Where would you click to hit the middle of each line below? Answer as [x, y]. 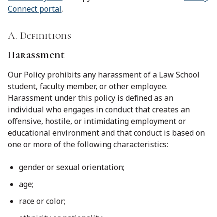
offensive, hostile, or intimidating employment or [97, 121]
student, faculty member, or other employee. [89, 86]
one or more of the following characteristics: [88, 144]
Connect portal [35, 8]
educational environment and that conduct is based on [106, 132]
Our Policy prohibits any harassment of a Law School [104, 74]
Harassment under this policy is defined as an [91, 98]
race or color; [42, 201]
